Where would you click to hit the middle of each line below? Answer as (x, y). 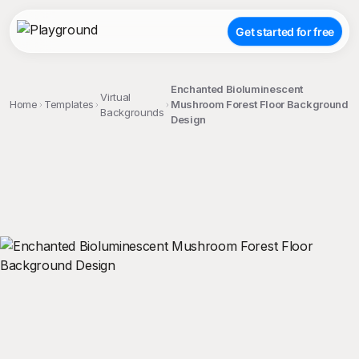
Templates (69, 104)
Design (188, 119)
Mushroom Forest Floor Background (259, 104)
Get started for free (285, 31)
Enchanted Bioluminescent (237, 89)
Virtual (115, 97)
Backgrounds (132, 112)
